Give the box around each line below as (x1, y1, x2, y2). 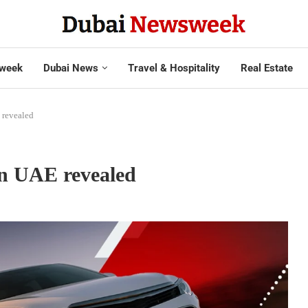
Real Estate (240, 61, 293, 74)
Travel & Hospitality (127, 61, 220, 74)
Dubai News (43, 61, 98, 74)
